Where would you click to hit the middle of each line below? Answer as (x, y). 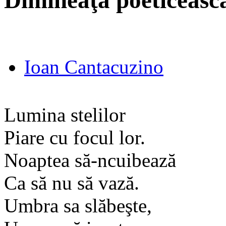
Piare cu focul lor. (75, 137)
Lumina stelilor (65, 115)
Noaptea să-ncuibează (90, 160)
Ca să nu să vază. (72, 183)
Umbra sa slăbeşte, (78, 205)
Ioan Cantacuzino (94, 67)
